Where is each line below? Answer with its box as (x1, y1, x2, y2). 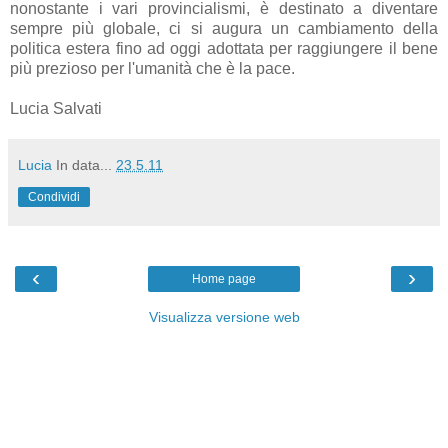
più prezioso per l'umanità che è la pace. (10, 59, 295, 77)
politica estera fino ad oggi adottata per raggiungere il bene (10, 39, 438, 57)
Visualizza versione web (148, 308, 300, 325)
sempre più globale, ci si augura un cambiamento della (10, 19, 438, 37)
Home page (192, 271, 256, 286)
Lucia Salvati (10, 99, 102, 117)
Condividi (28, 189, 80, 204)
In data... (56, 156, 116, 173)
